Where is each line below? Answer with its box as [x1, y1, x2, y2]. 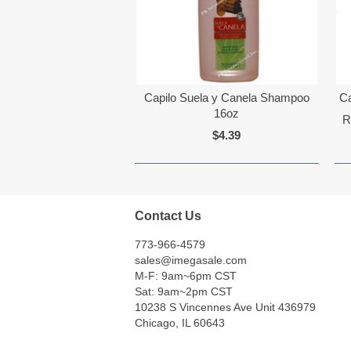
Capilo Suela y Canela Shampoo [143, 91, 309, 105]
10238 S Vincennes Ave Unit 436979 [135, 300, 316, 313]
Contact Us [135, 208, 201, 223]
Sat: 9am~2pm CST [135, 284, 233, 298]
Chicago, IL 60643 [135, 316, 225, 329]
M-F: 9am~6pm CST [135, 269, 237, 282]
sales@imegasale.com [135, 253, 247, 266]
